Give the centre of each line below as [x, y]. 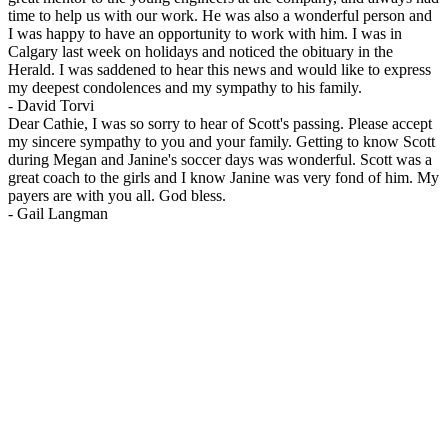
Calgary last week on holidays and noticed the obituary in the [200, 52]
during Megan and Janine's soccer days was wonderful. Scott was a [220, 160]
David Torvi [55, 106]
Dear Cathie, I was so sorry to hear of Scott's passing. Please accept [220, 124]
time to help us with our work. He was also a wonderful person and [220, 16]
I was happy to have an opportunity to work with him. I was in [205, 34]
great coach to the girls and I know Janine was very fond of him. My [223, 178]
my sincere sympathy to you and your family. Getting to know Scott [221, 142]
